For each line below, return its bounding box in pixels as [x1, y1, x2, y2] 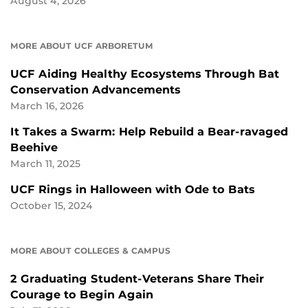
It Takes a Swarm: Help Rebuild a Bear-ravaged [10, 124, 288, 138]
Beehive [10, 140, 58, 154]
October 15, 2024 [10, 199, 93, 211]
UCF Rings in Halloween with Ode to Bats [10, 182, 255, 196]
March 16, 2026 [10, 100, 84, 111]
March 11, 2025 [10, 157, 80, 169]
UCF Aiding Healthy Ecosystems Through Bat [10, 67, 279, 80]
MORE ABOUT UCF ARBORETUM [10, 40, 153, 51]
